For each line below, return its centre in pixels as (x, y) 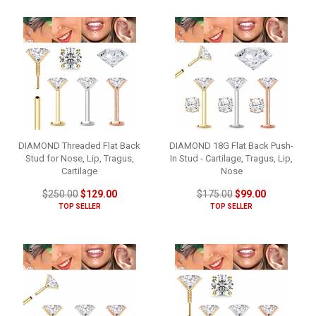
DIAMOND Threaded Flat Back (80, 145)
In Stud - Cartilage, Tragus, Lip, (232, 158)
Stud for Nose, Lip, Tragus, (79, 158)
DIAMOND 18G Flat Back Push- (232, 145)
